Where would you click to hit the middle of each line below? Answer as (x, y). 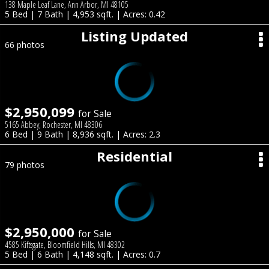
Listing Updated (134, 36)
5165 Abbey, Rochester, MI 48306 (53, 125)
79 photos (25, 165)
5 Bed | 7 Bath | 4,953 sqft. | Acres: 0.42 (85, 14)
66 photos (25, 45)
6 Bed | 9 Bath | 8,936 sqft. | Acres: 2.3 (83, 134)
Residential (134, 156)
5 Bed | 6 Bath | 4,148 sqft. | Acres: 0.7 (83, 254)
